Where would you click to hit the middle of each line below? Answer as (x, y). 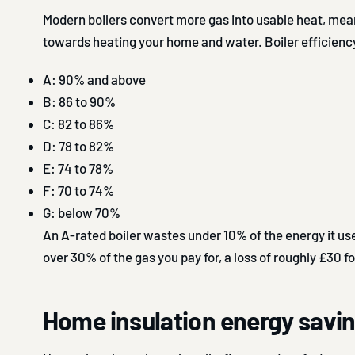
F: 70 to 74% (78, 190)
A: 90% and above (94, 79)
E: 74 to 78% (78, 168)
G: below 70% (81, 212)
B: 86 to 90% (79, 101)
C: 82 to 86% (78, 123)
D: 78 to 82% (78, 145)
